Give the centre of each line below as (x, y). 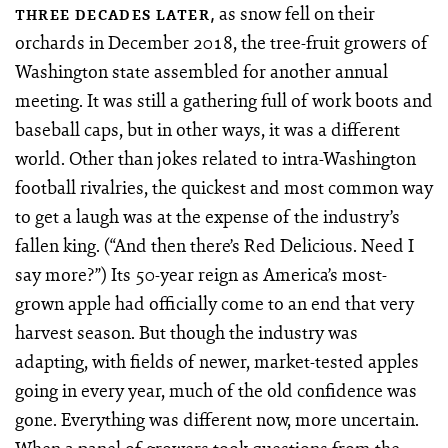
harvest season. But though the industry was (186, 332)
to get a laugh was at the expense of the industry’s (207, 216)
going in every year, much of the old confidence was (215, 390)
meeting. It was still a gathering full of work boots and (223, 100)
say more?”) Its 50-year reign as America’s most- (200, 274)
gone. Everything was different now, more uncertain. (216, 419)
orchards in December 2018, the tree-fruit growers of (221, 42)
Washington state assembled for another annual (201, 71)
